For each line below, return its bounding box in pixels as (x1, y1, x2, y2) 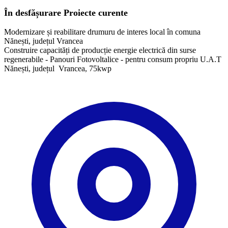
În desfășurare (4, 7, 61, 18)
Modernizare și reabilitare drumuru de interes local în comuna (4, 27, 201, 36)
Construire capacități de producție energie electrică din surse (4, 45, 196, 54)
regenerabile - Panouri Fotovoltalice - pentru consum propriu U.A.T (4, 54, 221, 64)
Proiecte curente (61, 7, 128, 18)
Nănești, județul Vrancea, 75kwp (4, 64, 111, 73)
